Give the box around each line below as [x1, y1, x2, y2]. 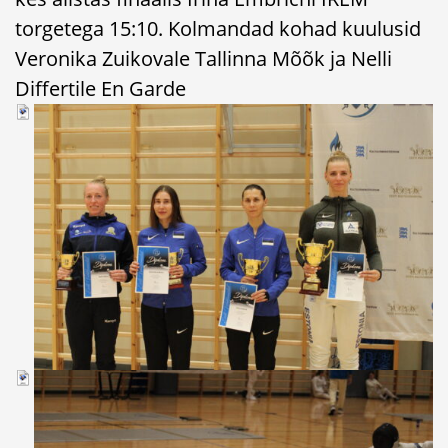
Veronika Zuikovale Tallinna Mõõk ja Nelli [15, 44, 392, 72]
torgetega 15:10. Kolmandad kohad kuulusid [15, 14, 421, 42]
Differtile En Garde [15, 74, 186, 102]
